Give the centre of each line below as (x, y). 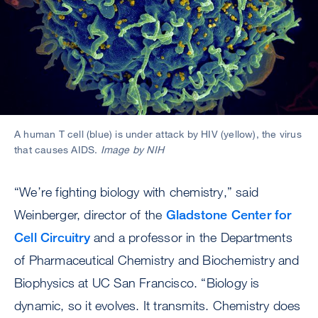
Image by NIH (132, 149)
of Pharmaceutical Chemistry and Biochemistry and (157, 260)
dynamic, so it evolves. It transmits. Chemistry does (158, 305)
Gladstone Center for (229, 214)
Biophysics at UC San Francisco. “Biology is (137, 283)
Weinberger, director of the (90, 214)
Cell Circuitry (52, 237)
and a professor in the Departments (191, 237)
